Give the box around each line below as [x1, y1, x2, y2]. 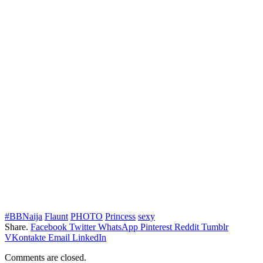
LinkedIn [72, 232, 106, 242]
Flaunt [45, 211, 68, 221]
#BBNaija [5, 211, 42, 221]
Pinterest [140, 221, 172, 232]
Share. [5, 221, 28, 232]
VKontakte [5, 232, 46, 242]
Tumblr [201, 221, 228, 232]
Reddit [174, 221, 199, 232]
